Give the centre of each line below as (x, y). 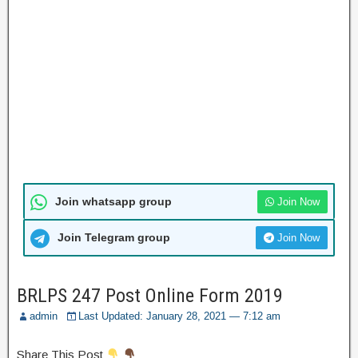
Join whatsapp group (113, 201)
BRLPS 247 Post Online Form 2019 (150, 296)
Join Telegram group (114, 237)
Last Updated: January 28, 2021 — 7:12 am (179, 316)
